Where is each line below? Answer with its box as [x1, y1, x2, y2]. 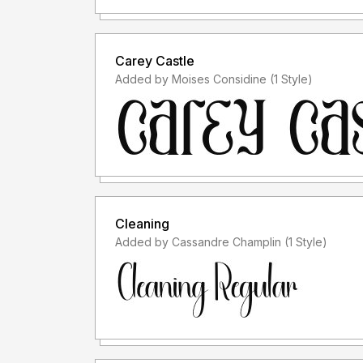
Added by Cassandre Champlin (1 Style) [284, 234, 327, 249]
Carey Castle [115, 52, 194, 69]
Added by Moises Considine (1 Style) [270, 71, 313, 86]
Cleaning [115, 215, 169, 232]
